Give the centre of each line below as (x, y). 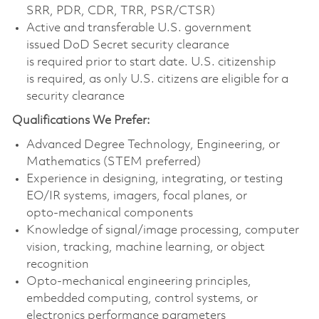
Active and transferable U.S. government (138, 28)
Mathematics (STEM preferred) (113, 162)
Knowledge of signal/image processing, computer (162, 230)
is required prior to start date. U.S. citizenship (151, 62)
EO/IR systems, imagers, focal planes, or (136, 196)
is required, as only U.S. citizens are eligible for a (157, 79)
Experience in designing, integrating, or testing (154, 179)
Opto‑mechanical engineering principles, (138, 281)
